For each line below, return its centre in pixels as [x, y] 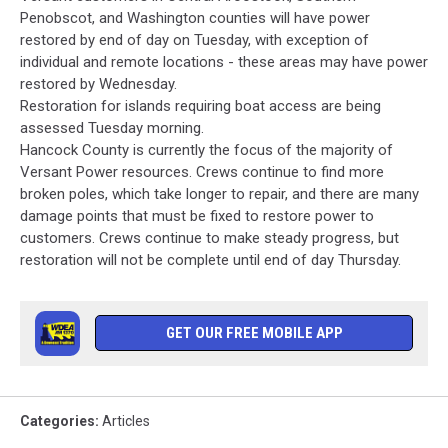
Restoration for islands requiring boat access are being [200, 105]
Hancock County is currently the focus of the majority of [206, 149]
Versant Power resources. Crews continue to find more [202, 171]
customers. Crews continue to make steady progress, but [209, 237]
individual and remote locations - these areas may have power [224, 61]
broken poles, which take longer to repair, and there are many [219, 193]
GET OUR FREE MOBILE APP [254, 332]
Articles [126, 420]
